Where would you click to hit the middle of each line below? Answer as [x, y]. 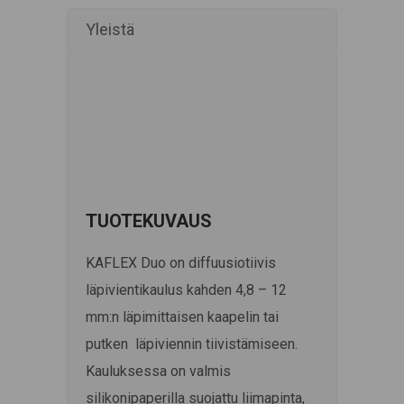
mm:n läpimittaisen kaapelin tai [182, 317]
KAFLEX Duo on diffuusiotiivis [181, 262]
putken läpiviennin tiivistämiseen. [192, 344]
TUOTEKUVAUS [149, 220]
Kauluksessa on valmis [158, 371]
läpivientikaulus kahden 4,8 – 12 [186, 289]
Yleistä [110, 29]
